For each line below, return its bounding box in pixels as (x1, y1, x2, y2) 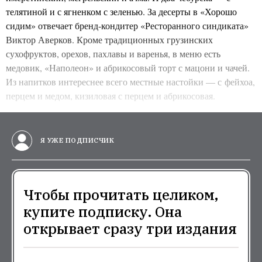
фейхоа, (222, 75, 255, 88)
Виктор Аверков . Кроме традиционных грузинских (6, 33, 213, 46)
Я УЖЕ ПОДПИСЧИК (38, 136, 114, 144)
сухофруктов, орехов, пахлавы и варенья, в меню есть (6, 47, 220, 60)
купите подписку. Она (23, 202, 182, 222)
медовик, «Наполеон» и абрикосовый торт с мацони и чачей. (6, 61, 250, 74)
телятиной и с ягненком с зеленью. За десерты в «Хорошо (6, 5, 237, 18)
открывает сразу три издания (23, 219, 237, 239)
